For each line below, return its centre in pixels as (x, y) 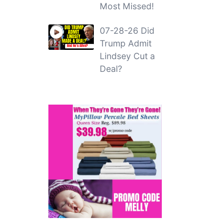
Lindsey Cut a (127, 56)
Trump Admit (125, 43)
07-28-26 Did (127, 30)
